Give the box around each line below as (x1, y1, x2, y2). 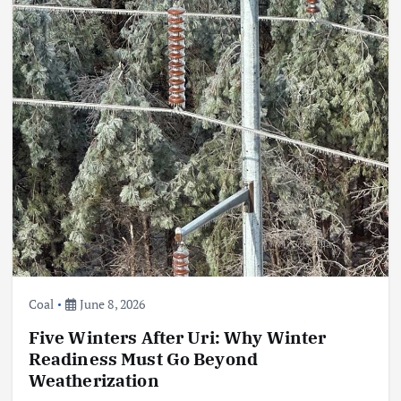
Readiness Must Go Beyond (28, 347, 259, 370)
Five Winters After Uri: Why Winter (28, 326, 327, 348)
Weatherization (28, 369, 159, 391)
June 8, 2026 (76, 294, 146, 312)
